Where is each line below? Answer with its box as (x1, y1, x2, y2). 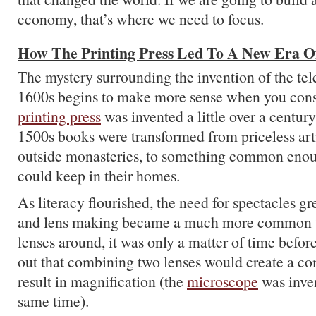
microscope (187, 271, 258, 291)
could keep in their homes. (18, 165, 180, 186)
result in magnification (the (18, 271, 187, 291)
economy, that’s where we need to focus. (18, 8, 264, 29)
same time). (18, 291, 89, 311)
